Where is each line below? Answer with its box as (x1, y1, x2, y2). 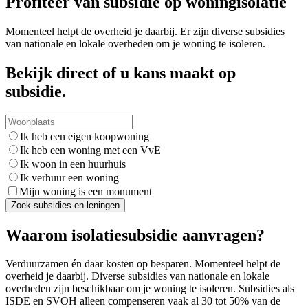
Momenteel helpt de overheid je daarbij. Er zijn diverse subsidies (5, 25, 285, 37)
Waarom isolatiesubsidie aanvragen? (5, 225, 265, 244)
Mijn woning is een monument (19, 185, 152, 197)
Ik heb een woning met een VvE (20, 144, 161, 156)
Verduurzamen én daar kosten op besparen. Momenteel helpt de (5, 258, 280, 270)
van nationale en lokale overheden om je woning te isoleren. (5, 37, 265, 49)
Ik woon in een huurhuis (20, 157, 126, 170)
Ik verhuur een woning (20, 171, 119, 184)
